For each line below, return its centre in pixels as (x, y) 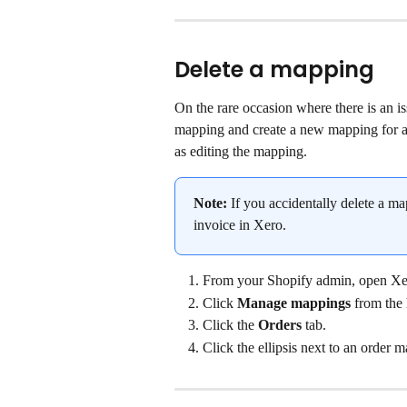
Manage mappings (294, 303)
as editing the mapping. (241, 152)
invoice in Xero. (240, 225)
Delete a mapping (274, 70)
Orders (280, 325)
